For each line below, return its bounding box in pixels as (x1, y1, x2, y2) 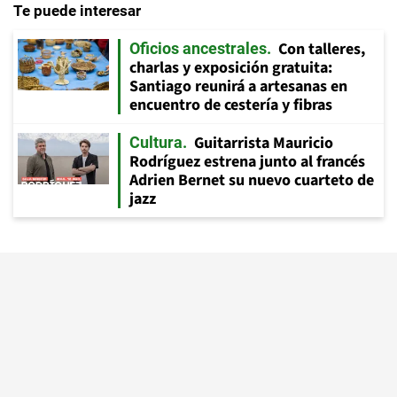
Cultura (129, 133, 183, 152)
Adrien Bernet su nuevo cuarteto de (129, 169, 374, 192)
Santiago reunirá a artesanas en (129, 75, 347, 98)
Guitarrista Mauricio (194, 132, 333, 155)
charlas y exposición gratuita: (129, 57, 332, 80)
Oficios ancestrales (129, 39, 267, 58)
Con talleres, (278, 38, 365, 61)
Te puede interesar (13, 2, 141, 20)
